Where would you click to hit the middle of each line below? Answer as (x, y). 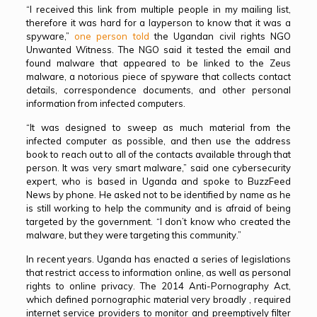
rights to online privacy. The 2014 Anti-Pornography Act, (158, 286)
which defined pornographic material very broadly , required (158, 299)
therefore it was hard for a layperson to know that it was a (158, 23)
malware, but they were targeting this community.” (133, 235)
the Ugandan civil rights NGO (220, 36)
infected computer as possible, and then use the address (158, 141)
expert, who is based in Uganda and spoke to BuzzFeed (158, 181)
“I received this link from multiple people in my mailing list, (158, 9)
